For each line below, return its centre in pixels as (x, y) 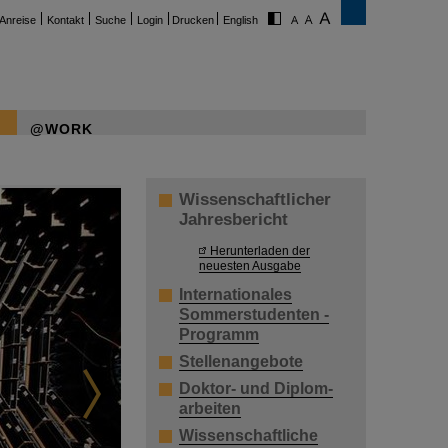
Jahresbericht (233, 219)
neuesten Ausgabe (250, 265)
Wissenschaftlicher (255, 199)
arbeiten (210, 409)
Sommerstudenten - (254, 315)
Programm (219, 335)
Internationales (235, 295)
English (240, 20)
